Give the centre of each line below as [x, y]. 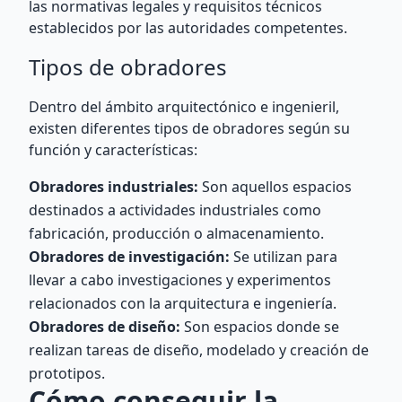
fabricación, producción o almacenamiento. [176, 233]
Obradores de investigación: [129, 257]
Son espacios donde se [260, 327]
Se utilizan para [284, 257]
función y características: [113, 150]
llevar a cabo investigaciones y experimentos [180, 280]
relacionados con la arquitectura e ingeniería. [183, 303]
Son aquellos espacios [275, 187]
